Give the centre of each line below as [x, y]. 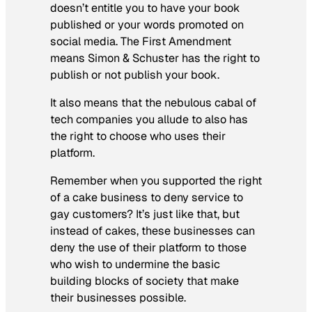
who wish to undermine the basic [135, 265]
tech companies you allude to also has [149, 120]
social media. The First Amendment [141, 41]
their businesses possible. [118, 298]
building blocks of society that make [145, 281]
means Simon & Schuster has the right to [155, 58]
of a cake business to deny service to [147, 198]
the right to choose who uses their [138, 136]
